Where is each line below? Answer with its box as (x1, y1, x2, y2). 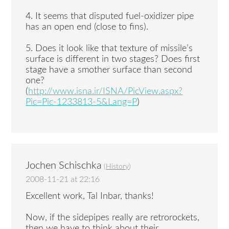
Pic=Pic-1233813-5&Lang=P (26, 98, 138, 107)
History (106, 163, 129, 171)
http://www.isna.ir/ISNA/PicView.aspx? (28, 87, 183, 97)
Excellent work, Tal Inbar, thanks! (26, 191, 154, 201)
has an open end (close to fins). (26, 22, 149, 32)
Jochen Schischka (26, 161, 102, 171)
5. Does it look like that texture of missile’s (26, 44, 193, 54)
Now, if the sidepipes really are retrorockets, (26, 213, 200, 222)
